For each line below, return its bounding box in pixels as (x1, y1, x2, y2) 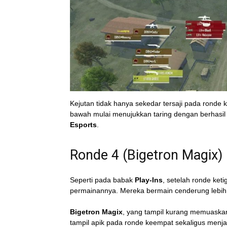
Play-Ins (133, 176, 163, 184)
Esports (70, 121, 97, 129)
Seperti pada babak (70, 176, 133, 184)
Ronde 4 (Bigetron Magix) (70, 147, 222, 164)
